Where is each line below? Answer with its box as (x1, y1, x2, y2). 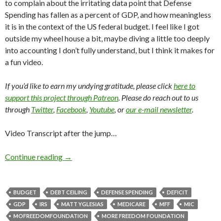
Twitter (31, 105, 53, 114)
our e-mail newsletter (126, 105, 192, 114)
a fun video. (5, 57, 43, 67)
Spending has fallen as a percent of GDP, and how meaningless (5, 10, 211, 20)
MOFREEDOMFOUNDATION (13, 213, 88, 220)
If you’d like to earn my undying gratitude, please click (5, 81, 174, 91)
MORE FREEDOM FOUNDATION (102, 213, 184, 220)
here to (174, 81, 195, 91)
